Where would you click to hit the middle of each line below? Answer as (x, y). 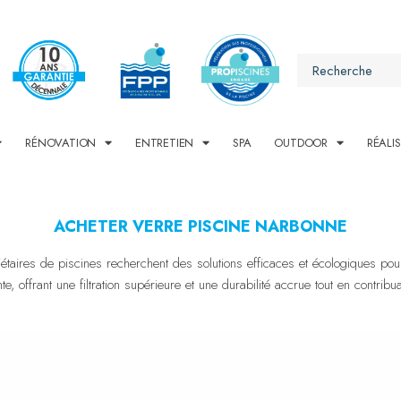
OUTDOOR (301, 142)
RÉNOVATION (61, 142)
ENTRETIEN (164, 142)
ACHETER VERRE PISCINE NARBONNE (200, 226)
